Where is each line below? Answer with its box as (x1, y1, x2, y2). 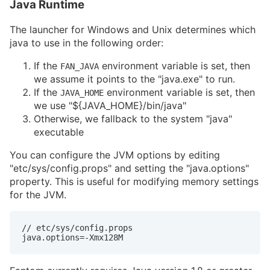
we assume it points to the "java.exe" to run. (34, 72, 235, 85)
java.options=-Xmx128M (22, 232, 123, 242)
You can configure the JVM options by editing (10, 148, 220, 161)
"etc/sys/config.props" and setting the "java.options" (10, 162, 249, 174)
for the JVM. (10, 188, 66, 201)
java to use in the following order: (10, 36, 163, 49)
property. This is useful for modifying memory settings (10, 175, 259, 187)
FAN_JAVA (60, 61, 99, 71)
